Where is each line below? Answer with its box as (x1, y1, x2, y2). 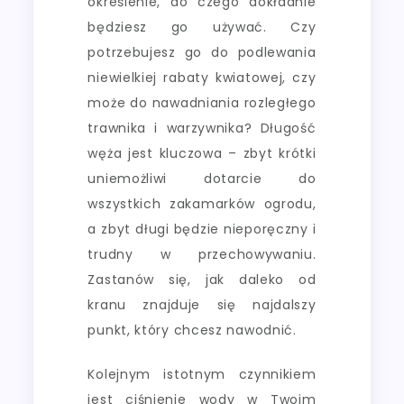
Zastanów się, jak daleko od (87, 270, 317, 289)
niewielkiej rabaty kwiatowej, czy (87, 68, 317, 87)
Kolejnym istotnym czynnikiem (87, 364, 317, 383)
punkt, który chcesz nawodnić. (87, 320, 297, 339)
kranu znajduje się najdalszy (87, 295, 317, 314)
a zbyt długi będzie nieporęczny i (87, 219, 317, 238)
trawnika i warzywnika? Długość (87, 118, 317, 137)
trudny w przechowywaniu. (87, 244, 317, 263)
